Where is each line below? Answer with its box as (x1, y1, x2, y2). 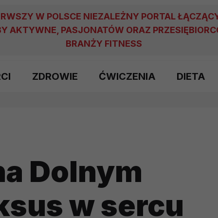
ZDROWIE (32, 71, 78, 82)
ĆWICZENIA (98, 71, 156, 82)
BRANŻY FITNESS (66, 38, 142, 49)
